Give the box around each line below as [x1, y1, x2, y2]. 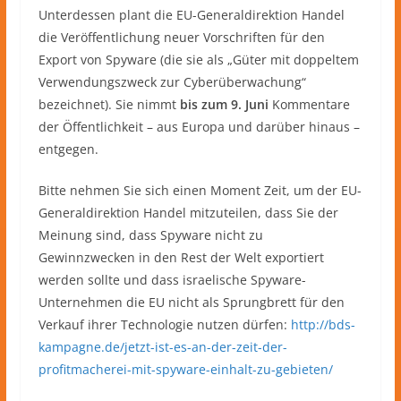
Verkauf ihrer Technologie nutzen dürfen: [38, 315, 291, 333]
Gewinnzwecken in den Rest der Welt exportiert [38, 248, 324, 266]
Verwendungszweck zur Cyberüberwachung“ [38, 73, 306, 90]
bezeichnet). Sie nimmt [38, 95, 180, 113]
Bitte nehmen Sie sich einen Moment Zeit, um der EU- [38, 181, 362, 199]
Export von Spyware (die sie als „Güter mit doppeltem [38, 50, 359, 68]
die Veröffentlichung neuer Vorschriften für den [38, 28, 325, 46]
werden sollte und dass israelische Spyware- [38, 270, 306, 288]
